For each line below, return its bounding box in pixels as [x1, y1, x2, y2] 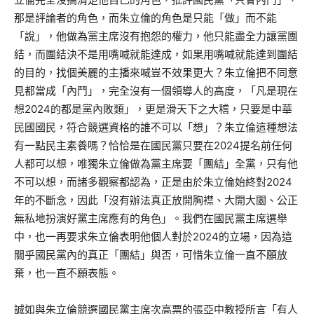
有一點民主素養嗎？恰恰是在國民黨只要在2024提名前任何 [14, 139, 292, 153]
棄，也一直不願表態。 [14, 266, 119, 280]
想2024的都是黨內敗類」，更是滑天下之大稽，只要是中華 [14, 102, 292, 116]
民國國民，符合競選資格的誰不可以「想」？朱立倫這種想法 [14, 121, 298, 135]
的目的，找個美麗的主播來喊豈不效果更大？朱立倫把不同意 [14, 66, 298, 80]
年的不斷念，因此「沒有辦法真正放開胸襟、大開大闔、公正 [14, 193, 298, 207]
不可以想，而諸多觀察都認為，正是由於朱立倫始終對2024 [14, 175, 292, 189]
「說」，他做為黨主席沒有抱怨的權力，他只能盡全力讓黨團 [14, 29, 298, 43]
